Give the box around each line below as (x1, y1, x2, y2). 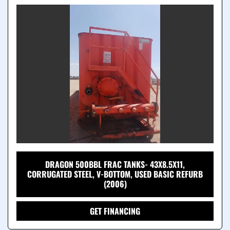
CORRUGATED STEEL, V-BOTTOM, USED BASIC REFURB (27, 168, 203, 181)
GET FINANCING (90, 205, 140, 218)
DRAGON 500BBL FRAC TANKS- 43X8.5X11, (45, 158, 185, 171)
